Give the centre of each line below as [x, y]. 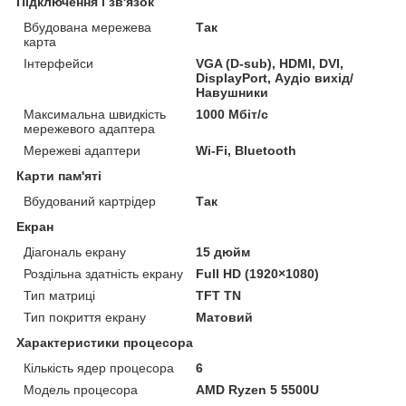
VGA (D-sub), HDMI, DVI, [270, 63]
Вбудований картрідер [90, 201]
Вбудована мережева [87, 27]
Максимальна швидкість [95, 114]
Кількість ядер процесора [99, 367]
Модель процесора [81, 389]
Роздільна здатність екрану [103, 273]
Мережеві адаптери [82, 150]
